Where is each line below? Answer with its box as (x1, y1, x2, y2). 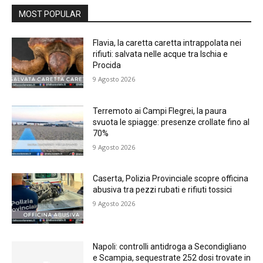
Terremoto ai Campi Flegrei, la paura (93, 106, 227, 116)
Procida (93, 60, 122, 70)
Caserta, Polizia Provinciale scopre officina (93, 174, 249, 184)
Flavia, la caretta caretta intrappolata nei (93, 38, 242, 48)
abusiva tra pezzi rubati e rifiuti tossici (93, 185, 232, 195)
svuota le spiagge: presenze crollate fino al (93, 117, 250, 127)
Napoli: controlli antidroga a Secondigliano (93, 242, 247, 252)
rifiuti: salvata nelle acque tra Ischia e (93, 49, 228, 59)
